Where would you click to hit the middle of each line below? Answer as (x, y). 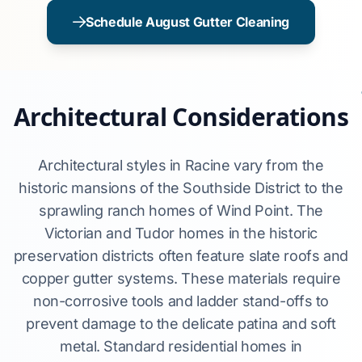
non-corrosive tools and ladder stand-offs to (181, 301)
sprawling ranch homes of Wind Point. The (181, 210)
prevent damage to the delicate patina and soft (181, 324)
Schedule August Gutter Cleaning (187, 22)
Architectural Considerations (181, 117)
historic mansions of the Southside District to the (181, 188)
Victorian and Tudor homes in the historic (181, 233)
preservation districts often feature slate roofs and (181, 256)
